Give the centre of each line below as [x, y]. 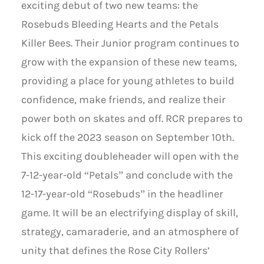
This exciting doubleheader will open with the [130, 157]
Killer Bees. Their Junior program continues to [130, 44]
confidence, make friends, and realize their [123, 100]
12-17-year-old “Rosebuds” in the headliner [122, 194]
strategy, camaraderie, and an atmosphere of [130, 232]
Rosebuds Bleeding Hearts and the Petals [120, 25]
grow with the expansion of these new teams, [129, 62]
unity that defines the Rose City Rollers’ [115, 251]
